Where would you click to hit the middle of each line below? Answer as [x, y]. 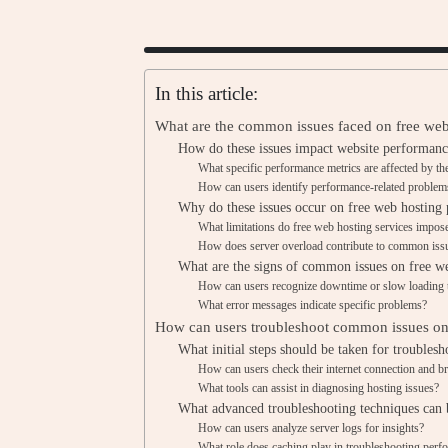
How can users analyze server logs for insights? [311, 428]
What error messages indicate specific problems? [313, 305]
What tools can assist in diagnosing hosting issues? [319, 388]
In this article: [206, 93]
